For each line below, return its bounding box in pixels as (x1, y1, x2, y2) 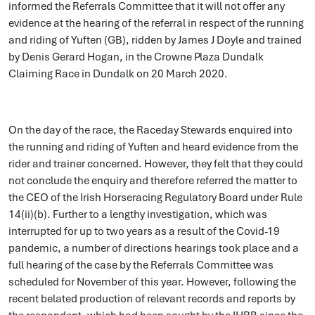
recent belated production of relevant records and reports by (8, 292, 295, 306)
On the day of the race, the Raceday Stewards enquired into (8, 123, 292, 137)
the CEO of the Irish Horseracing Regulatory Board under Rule (8, 191, 302, 205)
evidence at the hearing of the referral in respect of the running (8, 16, 304, 30)
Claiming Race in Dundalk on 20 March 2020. (8, 67, 228, 81)
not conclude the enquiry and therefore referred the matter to (8, 174, 297, 188)
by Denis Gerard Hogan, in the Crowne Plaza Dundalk (8, 50, 264, 64)
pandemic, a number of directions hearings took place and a (8, 241, 299, 255)
